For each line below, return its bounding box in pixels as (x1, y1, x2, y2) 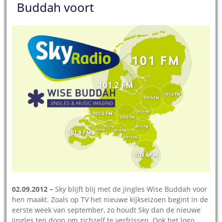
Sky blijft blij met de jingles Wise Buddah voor (53, 184, 208, 194)
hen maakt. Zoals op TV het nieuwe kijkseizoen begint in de (12, 194, 209, 204)
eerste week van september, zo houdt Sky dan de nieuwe (12, 205, 201, 215)
